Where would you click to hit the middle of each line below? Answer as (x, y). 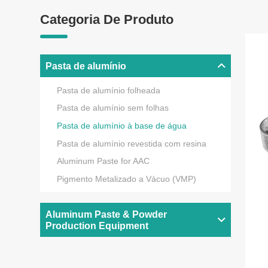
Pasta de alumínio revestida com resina (131, 144)
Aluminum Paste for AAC (103, 162)
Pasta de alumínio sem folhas (112, 108)
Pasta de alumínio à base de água (121, 126)
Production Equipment (97, 225)
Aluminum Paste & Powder (106, 214)
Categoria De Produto (107, 19)
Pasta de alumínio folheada (108, 90)
